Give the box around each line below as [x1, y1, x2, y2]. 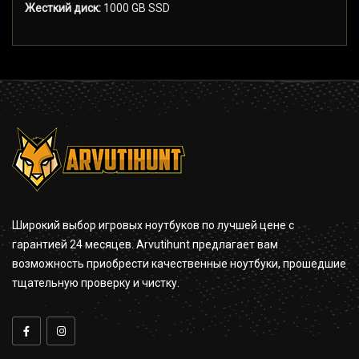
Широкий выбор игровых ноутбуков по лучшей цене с [12, 219, 294, 232]
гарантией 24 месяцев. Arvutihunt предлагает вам [12, 238, 278, 252]
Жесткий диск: [25, 2, 101, 15]
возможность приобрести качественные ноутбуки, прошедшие [12, 257, 346, 271]
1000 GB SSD [101, 2, 170, 15]
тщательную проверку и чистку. [12, 276, 179, 290]
